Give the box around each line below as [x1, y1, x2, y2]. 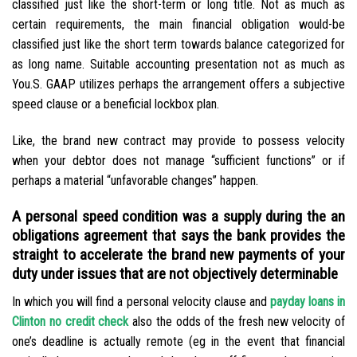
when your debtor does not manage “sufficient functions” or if [12, 153, 345, 169]
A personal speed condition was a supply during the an [12, 206, 345, 226]
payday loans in [269, 293, 346, 309]
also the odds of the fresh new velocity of [128, 313, 345, 329]
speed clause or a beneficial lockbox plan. [12, 96, 219, 112]
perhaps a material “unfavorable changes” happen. [12, 173, 258, 189]
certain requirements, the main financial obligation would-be [12, 17, 345, 33]
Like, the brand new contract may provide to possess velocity [12, 133, 345, 149]
